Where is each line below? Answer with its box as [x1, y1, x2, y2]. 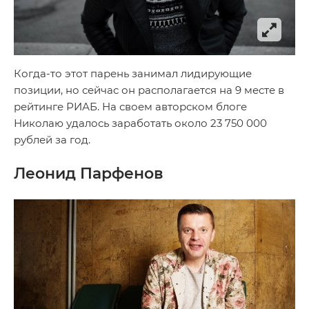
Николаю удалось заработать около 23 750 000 [14, 116, 267, 130]
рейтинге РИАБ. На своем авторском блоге [14, 99, 247, 113]
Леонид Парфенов [14, 163, 163, 183]
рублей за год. [14, 132, 90, 146]
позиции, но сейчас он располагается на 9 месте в [14, 83, 284, 97]
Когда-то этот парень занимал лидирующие [14, 66, 252, 80]
